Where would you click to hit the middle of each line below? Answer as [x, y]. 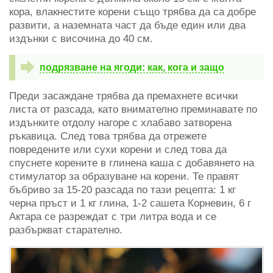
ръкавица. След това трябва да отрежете [108, 136]
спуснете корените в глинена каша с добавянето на [132, 163]
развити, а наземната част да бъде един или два [127, 25]
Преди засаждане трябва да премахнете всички [124, 96]
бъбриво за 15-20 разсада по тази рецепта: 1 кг [122, 190]
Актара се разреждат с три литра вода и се [113, 216]
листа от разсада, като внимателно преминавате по [133, 109]
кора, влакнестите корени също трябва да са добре [133, 12]
